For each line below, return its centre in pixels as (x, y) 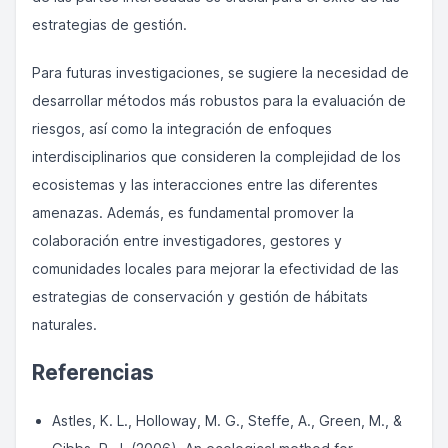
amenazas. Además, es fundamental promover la (193, 212)
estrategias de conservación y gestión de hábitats (200, 296)
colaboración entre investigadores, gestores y (187, 240)
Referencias (93, 372)
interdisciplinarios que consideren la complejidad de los (216, 156)
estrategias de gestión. (109, 24)
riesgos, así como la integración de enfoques (182, 128)
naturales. (64, 324)
